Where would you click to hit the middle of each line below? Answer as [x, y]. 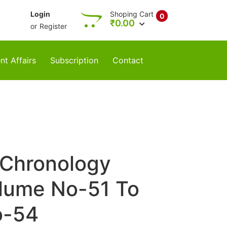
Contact [128, 60]
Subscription [74, 60]
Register [53, 26]
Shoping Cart [132, 14]
